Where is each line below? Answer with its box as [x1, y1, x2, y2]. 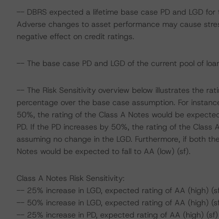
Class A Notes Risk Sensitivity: [16, 173, 125, 183]
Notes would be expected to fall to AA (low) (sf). [16, 146, 191, 156]
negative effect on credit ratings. [16, 31, 134, 42]
